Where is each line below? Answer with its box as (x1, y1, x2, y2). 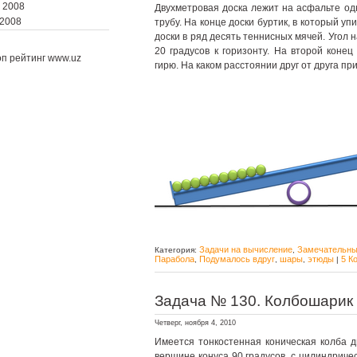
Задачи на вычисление (199, 245, 292, 254)
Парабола (155, 254, 194, 264)
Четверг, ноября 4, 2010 (155, 319, 236, 327)
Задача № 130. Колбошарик (155, 292, 353, 309)
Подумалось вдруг (199, 254, 275, 264)
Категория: (155, 245, 199, 254)
